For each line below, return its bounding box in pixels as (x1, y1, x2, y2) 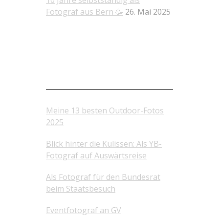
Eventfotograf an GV (46, 205, 121, 216)
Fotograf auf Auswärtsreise (46, 150, 147, 161)
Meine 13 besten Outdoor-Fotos (46, 105, 164, 116)
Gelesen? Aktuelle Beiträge (46, 79, 137, 89)
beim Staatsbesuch (46, 183, 115, 194)
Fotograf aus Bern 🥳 (46, 6, 123, 17)
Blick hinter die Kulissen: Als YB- (46, 138, 162, 149)
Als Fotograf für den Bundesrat (46, 172, 160, 182)
